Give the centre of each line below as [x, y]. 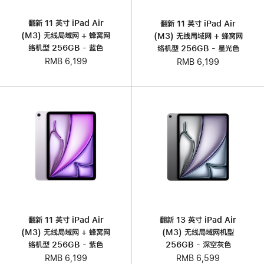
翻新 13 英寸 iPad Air [198, 220]
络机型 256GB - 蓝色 [66, 48]
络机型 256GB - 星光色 [198, 49]
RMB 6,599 [198, 258]
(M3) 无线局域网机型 [198, 232]
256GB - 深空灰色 [198, 245]
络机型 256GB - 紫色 [66, 244]
